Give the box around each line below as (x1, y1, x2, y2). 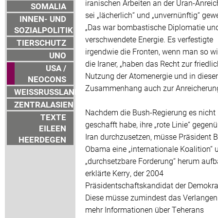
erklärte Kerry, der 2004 (85, 168, 163, 179)
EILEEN (39, 123, 66, 134)
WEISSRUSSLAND (14, 86, 80, 98)
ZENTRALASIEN (14, 99, 73, 110)
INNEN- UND (19, 13, 66, 25)
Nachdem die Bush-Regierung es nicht (85, 107, 216, 118)
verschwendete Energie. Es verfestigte (85, 34, 213, 45)
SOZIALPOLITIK (14, 24, 73, 36)
